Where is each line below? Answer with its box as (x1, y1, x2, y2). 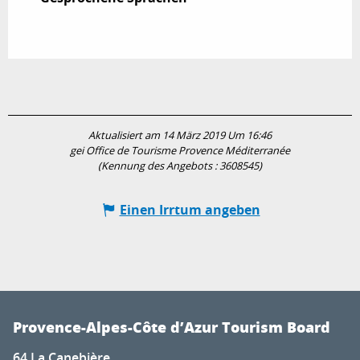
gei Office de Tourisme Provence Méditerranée (70, 144, 290, 158)
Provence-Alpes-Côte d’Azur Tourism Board (13, 317, 330, 338)
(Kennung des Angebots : (98, 159, 219, 174)
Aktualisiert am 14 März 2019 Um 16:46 (88, 129, 272, 143)
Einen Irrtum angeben (119, 201, 260, 219)
